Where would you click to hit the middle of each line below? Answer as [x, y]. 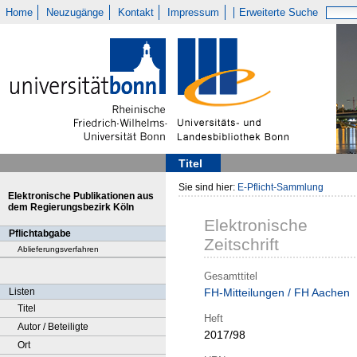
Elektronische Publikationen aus [81, 196]
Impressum [194, 12]
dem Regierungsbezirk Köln [71, 207]
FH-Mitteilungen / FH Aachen [277, 293]
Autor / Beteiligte [53, 327]
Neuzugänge [75, 12]
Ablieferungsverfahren [58, 249]
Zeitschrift [241, 245]
